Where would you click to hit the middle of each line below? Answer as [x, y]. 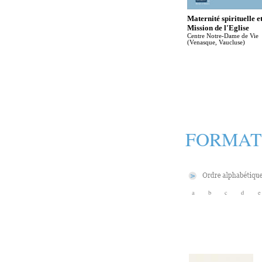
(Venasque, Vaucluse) [216, 42]
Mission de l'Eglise [218, 28]
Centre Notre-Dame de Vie [223, 36]
